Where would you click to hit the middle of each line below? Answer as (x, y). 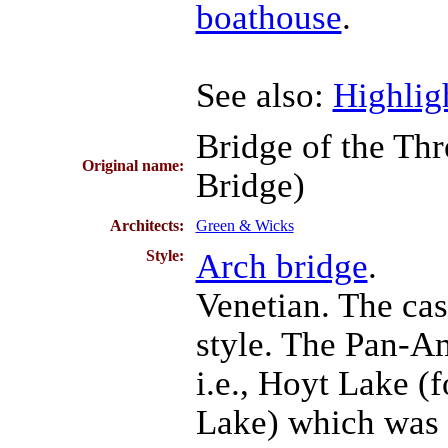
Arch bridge (281, 266)
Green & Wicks (244, 225)
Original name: (132, 165)
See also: (264, 95)
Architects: (146, 225)
